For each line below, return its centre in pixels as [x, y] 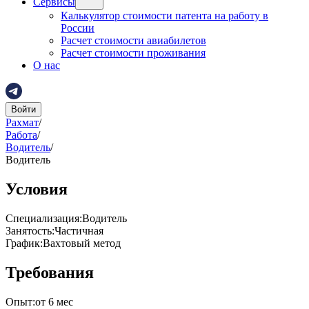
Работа [21, 135]
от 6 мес [54, 301]
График [23, 243]
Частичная [79, 230]
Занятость [29, 230]
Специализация [42, 218]
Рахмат [22, 122]
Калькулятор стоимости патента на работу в [165, 16]
